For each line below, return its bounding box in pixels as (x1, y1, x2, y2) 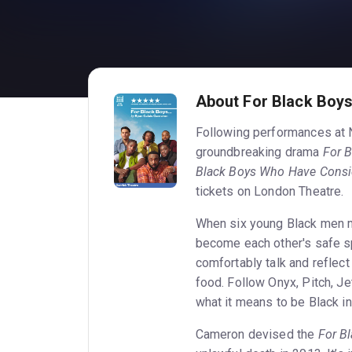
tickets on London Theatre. (195, 183, 344, 199)
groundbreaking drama (195, 144, 323, 159)
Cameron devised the (195, 326, 318, 342)
